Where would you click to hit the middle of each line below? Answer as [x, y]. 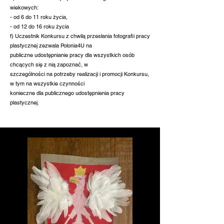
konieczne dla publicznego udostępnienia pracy [67, 93]
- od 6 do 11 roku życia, [39, 17]
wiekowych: [24, 7]
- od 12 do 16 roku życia [39, 26]
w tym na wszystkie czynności [47, 83]
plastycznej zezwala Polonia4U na [51, 45]
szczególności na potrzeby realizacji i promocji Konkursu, [79, 74]
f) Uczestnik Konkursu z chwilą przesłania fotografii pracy [80, 36]
